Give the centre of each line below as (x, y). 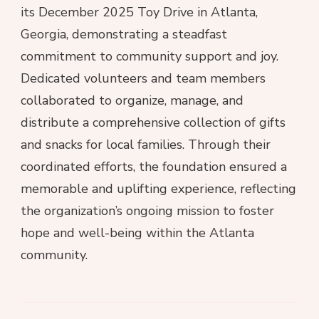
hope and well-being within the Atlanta (137, 233)
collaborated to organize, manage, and (132, 101)
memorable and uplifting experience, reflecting (158, 189)
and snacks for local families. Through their (146, 145)
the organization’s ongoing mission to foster (147, 211)
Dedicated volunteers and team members (143, 79)
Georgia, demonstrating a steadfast (124, 35)
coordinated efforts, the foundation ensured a (154, 167)
